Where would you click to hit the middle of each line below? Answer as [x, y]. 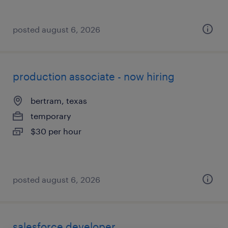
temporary [51, 116]
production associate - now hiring [94, 76]
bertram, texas [59, 101]
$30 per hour [56, 131]
